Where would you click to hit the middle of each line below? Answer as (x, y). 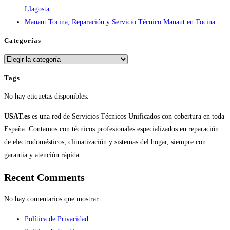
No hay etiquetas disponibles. (46, 97)
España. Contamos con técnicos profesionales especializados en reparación (111, 129)
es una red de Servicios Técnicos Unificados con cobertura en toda (127, 117)
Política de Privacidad (56, 219)
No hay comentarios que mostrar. (52, 199)
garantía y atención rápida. (43, 155)
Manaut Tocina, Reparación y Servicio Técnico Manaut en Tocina (120, 22)
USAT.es (17, 117)
